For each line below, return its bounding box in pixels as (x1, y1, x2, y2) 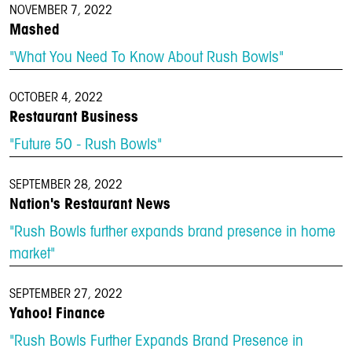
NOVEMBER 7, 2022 (9, 5, 112, 16)
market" (9, 247, 55, 262)
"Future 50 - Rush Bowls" (9, 138, 162, 152)
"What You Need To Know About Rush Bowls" (9, 51, 284, 65)
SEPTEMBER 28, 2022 (9, 179, 123, 191)
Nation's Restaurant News (9, 198, 170, 211)
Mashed (9, 24, 60, 37)
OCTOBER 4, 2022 (9, 92, 103, 104)
